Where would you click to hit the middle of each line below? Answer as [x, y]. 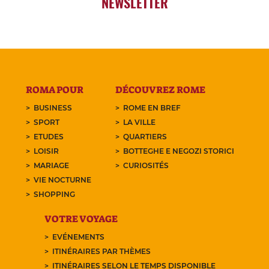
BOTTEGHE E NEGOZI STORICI [178, 151]
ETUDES [49, 137]
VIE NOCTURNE [63, 180]
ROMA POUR [55, 90]
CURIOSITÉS [146, 166]
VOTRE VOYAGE [81, 219]
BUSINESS [53, 108]
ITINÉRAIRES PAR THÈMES [101, 252]
